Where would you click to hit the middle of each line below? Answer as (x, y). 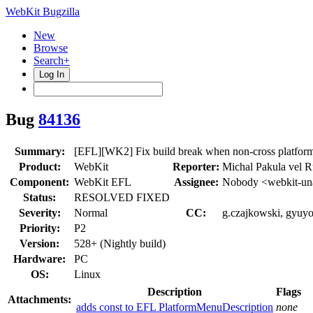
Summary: (39, 151)
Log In (52, 74)
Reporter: (196, 166)
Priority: (39, 228)
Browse (51, 48)
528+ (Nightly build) (120, 243)
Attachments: (39, 299)
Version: (39, 243)
